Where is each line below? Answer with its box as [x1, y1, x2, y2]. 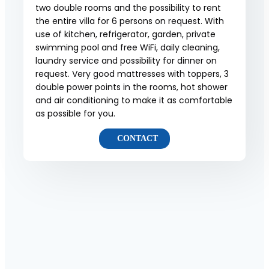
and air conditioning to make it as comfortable [35, 94, 232, 107]
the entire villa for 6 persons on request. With [35, 15, 224, 28]
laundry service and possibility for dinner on [35, 55, 217, 67]
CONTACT [117, 134, 158, 144]
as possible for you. [35, 107, 115, 120]
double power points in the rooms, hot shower [35, 81, 228, 94]
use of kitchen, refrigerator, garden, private [35, 28, 216, 41]
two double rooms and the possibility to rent [35, 2, 221, 14]
